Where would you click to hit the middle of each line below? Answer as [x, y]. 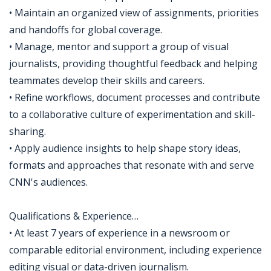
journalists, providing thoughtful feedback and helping [133, 64]
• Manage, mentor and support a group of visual [119, 47]
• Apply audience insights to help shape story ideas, [125, 148]
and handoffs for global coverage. [86, 30]
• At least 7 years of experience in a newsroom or [119, 233]
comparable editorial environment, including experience [135, 250]
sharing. [28, 131]
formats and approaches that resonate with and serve [132, 165]
